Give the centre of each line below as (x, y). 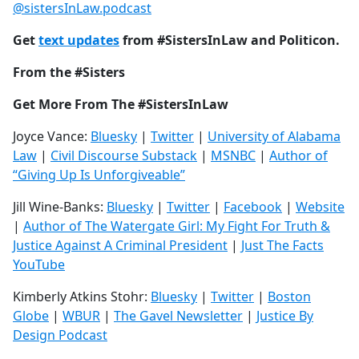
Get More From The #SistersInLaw (121, 105)
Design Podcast (60, 335)
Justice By (285, 316)
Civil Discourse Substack (124, 156)
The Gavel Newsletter (178, 316)
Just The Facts (282, 246)
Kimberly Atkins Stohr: (80, 297)
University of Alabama (274, 137)
